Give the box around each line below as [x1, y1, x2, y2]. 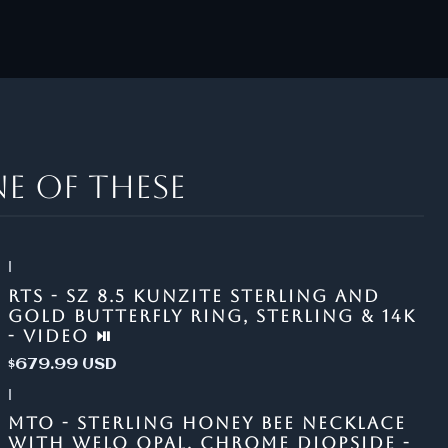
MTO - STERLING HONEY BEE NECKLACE [7, 413, 406, 433]
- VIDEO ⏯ [7, 325, 113, 346]
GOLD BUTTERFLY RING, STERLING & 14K [7, 305, 416, 326]
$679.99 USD [7, 355, 117, 373]
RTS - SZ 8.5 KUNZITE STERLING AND [7, 285, 380, 306]
